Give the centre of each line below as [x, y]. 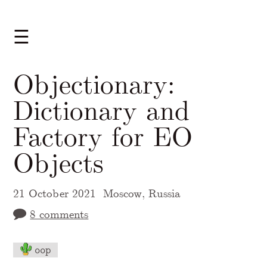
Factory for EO [103, 136]
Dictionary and [102, 110]
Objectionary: [94, 84]
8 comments [59, 215]
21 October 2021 [55, 194]
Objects [59, 163]
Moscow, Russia [142, 194]
